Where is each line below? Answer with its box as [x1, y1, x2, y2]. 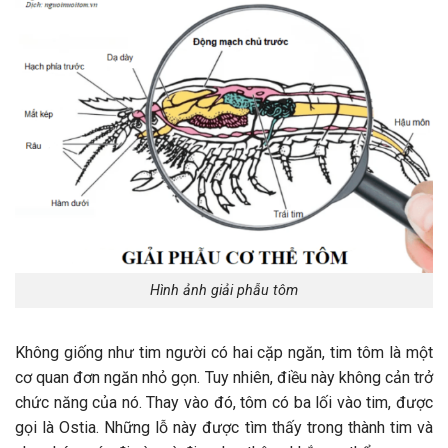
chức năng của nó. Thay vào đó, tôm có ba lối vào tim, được [15, 392, 433, 412]
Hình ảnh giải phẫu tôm [150, 281, 298, 299]
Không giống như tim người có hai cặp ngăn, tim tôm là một [15, 342, 433, 362]
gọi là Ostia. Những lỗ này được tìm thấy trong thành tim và [15, 417, 433, 437]
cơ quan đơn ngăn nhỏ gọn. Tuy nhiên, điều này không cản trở [15, 367, 433, 387]
